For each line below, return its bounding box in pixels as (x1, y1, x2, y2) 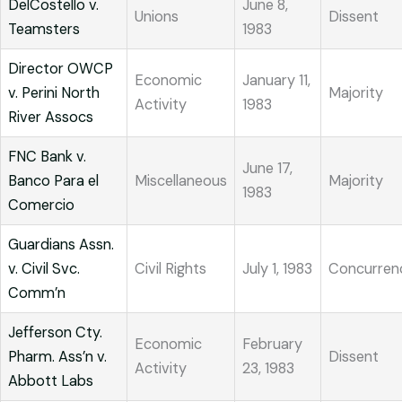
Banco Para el (8, 171, 99, 191)
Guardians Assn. (8, 235, 114, 255)
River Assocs (8, 108, 93, 127)
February (242, 335, 302, 354)
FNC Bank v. (8, 147, 86, 167)
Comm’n (8, 284, 66, 303)
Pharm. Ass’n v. (8, 347, 107, 367)
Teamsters (8, 20, 80, 39)
